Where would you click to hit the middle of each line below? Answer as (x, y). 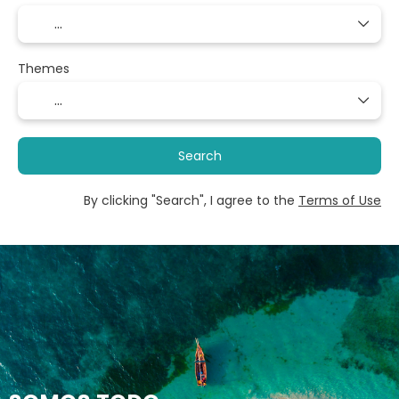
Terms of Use (340, 200)
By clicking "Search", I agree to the (191, 200)
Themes (44, 68)
